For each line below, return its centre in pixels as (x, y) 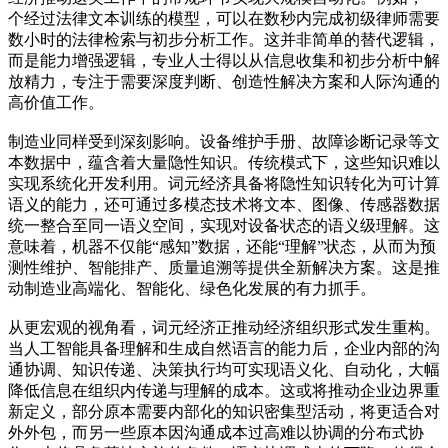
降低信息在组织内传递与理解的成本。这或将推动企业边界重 (224, 390)
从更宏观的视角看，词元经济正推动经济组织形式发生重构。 (224, 327)
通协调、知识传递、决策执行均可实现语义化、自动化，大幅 (224, 369)
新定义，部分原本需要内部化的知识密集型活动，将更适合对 (224, 411)
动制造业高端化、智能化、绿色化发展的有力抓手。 (192, 288)
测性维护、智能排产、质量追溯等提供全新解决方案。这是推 (224, 267)
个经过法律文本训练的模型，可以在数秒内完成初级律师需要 (224, 18)
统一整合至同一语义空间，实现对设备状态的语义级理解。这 (224, 225)
